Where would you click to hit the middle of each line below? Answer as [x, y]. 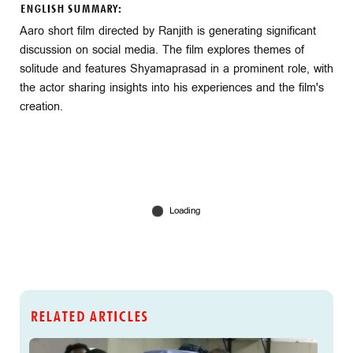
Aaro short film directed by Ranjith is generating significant [168, 31]
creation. [41, 106]
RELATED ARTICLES [88, 317]
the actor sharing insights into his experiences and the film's [172, 87]
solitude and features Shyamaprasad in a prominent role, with [176, 69]
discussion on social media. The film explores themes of [162, 50]
